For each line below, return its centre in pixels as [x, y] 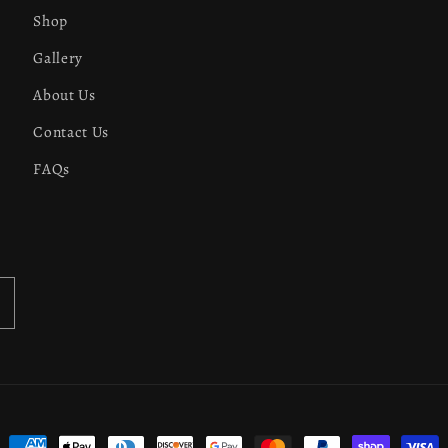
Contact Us [71, 131]
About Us [64, 94]
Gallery [58, 57]
